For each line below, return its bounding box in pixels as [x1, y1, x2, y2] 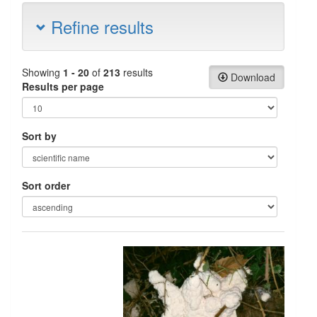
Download [228, 70, 275, 84]
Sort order [22, 178, 70, 192]
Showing [22, 65, 63, 79]
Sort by [22, 129, 57, 143]
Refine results [46, 14, 154, 39]
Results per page [22, 79, 104, 93]
